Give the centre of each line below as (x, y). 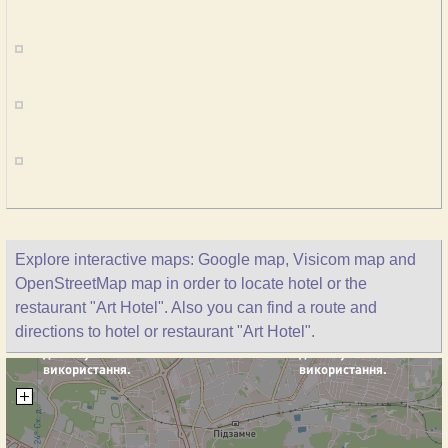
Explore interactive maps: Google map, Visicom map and (215, 259)
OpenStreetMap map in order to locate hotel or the (191, 283)
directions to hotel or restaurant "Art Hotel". (165, 331)
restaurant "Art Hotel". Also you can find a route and (196, 307)
